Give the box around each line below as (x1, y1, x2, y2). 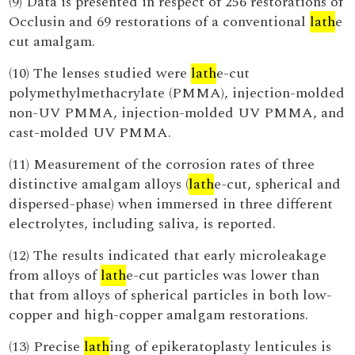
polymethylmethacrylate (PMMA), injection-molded (9, 82, 345, 104)
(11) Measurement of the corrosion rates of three (9, 154, 315, 175)
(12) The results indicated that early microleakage (9, 245, 327, 266)
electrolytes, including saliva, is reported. (9, 213, 277, 235)
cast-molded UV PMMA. (9, 122, 172, 143)
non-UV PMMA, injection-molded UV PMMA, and (9, 102, 345, 124)
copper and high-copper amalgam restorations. (9, 304, 309, 326)
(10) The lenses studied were (9, 63, 192, 84)
